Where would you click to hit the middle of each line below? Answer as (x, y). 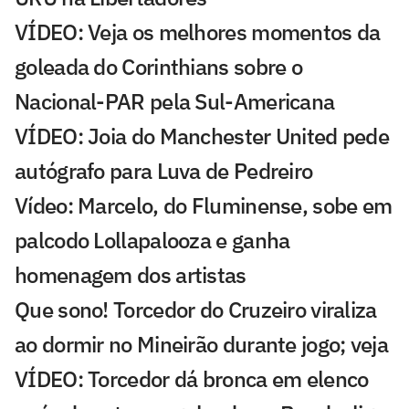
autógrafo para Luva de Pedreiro (164, 170)
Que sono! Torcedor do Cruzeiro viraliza (196, 309)
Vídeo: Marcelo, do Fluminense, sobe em (204, 205)
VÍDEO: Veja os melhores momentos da (198, 31)
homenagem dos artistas (131, 274)
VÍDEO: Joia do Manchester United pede (202, 136)
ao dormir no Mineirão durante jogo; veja (201, 344)
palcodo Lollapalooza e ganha (152, 240)
